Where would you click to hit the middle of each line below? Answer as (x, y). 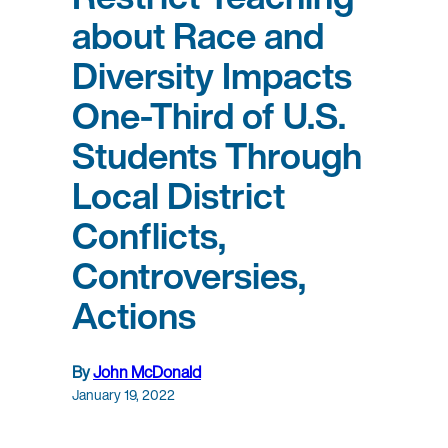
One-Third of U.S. (209, 116)
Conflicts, (149, 236)
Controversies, (189, 276)
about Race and (198, 36)
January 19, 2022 (123, 395)
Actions (134, 316)
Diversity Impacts (212, 76)
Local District (178, 196)
